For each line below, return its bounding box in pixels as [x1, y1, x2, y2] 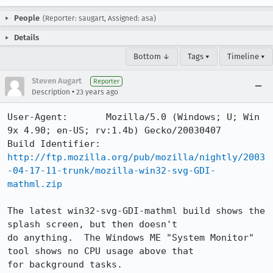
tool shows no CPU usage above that [7, 246, 194, 257]
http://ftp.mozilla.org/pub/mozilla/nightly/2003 [7, 152, 265, 163]
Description [32, 88, 70, 96]
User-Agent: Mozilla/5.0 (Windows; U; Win [7, 112, 260, 122]
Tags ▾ [188, 52, 210, 61]
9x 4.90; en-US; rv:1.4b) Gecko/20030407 [7, 125, 221, 136]
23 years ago [76, 88, 118, 96]
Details [14, 33, 39, 42]
